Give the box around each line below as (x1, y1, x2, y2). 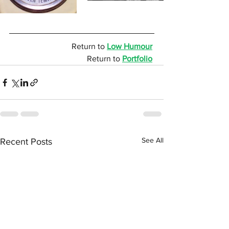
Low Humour (107, 42, 152, 51)
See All (142, 136, 164, 145)
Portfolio (122, 54, 152, 63)
